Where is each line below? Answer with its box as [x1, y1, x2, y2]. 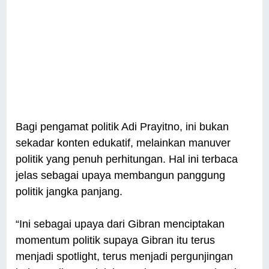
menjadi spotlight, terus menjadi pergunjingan [16, 250, 234, 263]
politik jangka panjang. [16, 186, 126, 198]
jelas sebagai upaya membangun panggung [16, 169, 226, 182]
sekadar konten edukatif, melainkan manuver [16, 137, 231, 150]
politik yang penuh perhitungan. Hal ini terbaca [16, 153, 238, 166]
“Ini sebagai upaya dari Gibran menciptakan [16, 218, 225, 231]
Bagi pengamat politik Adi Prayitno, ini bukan [16, 121, 229, 133]
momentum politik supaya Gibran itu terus [16, 234, 216, 247]
